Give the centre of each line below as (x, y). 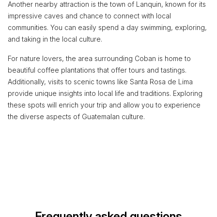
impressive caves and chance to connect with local (89, 15)
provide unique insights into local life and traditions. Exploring (105, 93)
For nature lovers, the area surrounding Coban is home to (99, 58)
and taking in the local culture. (55, 39)
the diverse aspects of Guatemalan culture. (76, 116)
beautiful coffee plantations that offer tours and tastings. (97, 70)
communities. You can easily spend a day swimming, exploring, (107, 27)
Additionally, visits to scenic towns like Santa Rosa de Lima (100, 81)
